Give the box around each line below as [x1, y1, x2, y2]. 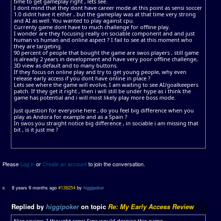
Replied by [11, 201, 46, 211]
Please [2, 159, 20, 168]
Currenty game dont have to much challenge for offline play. [14, 23, 170, 31]
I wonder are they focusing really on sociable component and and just [14, 29, 195, 37]
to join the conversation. [87, 159, 145, 168]
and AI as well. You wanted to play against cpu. [14, 16, 134, 24]
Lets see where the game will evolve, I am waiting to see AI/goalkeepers [14, 80, 198, 88]
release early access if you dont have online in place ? [14, 74, 150, 82]
